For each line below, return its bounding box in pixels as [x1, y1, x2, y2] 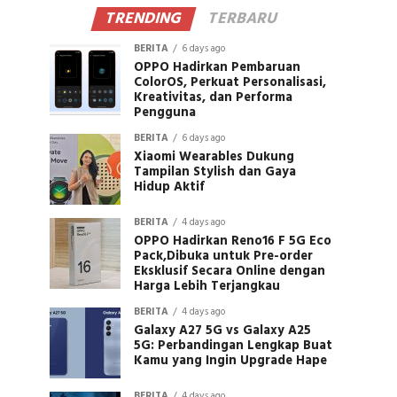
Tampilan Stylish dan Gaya [134, 162, 296, 183]
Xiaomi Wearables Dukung [134, 147, 294, 167]
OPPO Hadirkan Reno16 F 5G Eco [134, 231, 331, 252]
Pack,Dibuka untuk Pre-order [134, 246, 313, 267]
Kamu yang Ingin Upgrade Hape [134, 351, 327, 371]
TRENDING [102, 6, 185, 32]
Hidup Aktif [134, 177, 205, 198]
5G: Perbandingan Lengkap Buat [134, 336, 332, 356]
